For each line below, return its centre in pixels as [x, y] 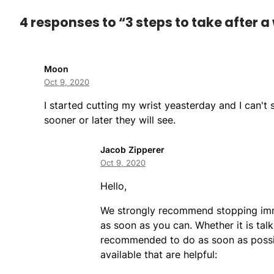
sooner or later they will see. [110, 120]
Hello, [113, 186]
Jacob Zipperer [132, 149]
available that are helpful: [159, 254]
